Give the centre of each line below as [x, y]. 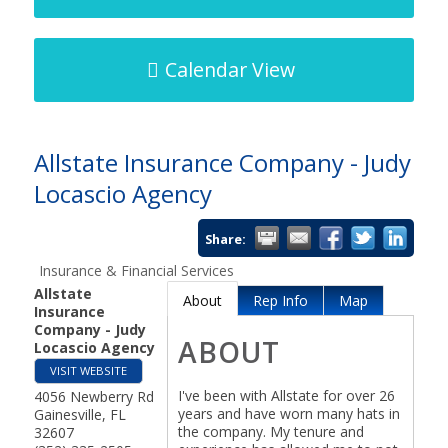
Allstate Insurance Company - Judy [222, 162]
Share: [226, 239]
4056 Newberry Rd [93, 396]
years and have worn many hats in [288, 413]
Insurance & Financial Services [136, 270]
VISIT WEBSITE [88, 370]
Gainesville [67, 414]
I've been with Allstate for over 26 [286, 395]
